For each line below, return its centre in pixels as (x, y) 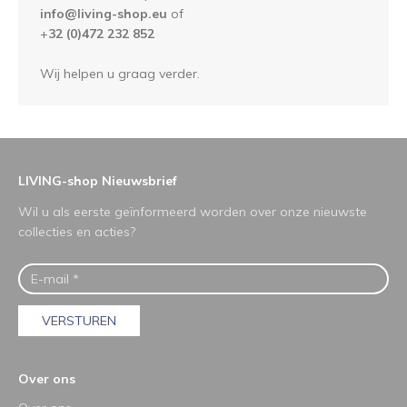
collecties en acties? (77, 231)
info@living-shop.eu (105, 13)
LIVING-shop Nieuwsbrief (98, 180)
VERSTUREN (79, 320)
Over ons (47, 378)
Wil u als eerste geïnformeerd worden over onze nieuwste (193, 211)
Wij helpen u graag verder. (120, 73)
